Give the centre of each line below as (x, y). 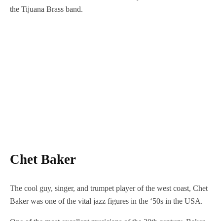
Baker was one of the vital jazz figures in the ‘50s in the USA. (107, 201)
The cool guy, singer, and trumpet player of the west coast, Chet (109, 188)
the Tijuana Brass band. (47, 9)
